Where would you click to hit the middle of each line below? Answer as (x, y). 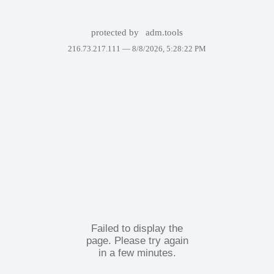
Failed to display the (137, 228)
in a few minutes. (137, 253)
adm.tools (165, 32)
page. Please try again (137, 240)
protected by (116, 32)
